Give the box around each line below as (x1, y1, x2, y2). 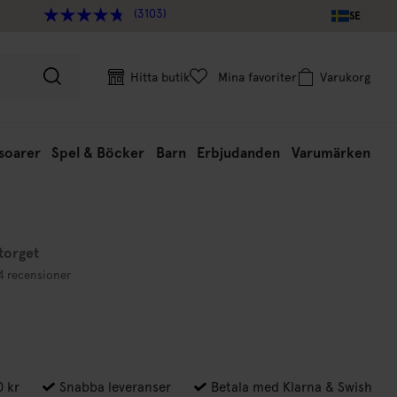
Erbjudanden (197, 144, 281, 161)
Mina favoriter (218, 70, 297, 84)
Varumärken (291, 144, 370, 161)
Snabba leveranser (56, 378, 171, 395)
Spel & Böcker (51, 144, 145, 161)
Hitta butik (130, 70, 190, 84)
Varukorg (320, 70, 370, 84)
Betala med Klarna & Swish (207, 378, 372, 395)
